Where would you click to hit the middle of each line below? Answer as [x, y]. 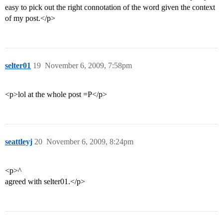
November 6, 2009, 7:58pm [88, 66]
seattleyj [19, 142]
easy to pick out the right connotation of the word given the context [110, 7]
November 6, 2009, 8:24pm [90, 142]
